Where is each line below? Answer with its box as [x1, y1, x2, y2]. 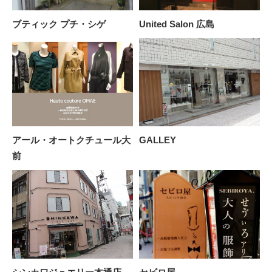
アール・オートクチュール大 [12, 135, 131, 146]
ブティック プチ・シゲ [12, 19, 106, 30]
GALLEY [139, 135, 176, 146]
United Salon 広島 [139, 19, 214, 30]
